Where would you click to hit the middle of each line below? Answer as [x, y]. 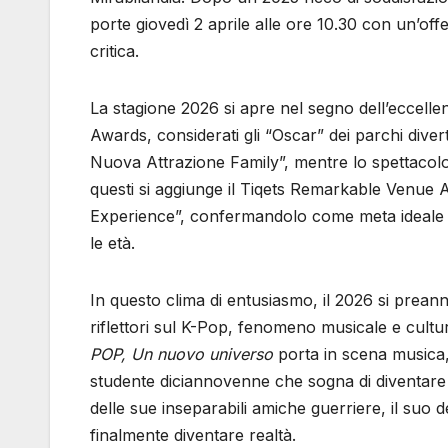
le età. [112, 242]
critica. [114, 50]
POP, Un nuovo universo [181, 353]
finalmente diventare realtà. [193, 434]
